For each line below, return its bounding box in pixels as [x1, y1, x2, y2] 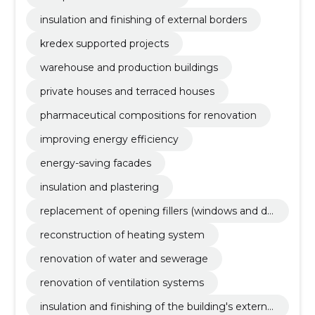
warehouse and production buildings [39, 60, 218, 74]
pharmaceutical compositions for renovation [39, 108, 257, 122]
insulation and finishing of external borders [39, 13, 247, 26]
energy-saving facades [39, 156, 151, 169]
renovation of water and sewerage [39, 252, 208, 265]
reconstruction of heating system [39, 228, 205, 241]
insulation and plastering [39, 180, 159, 193]
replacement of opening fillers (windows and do [39, 204, 274, 217]
